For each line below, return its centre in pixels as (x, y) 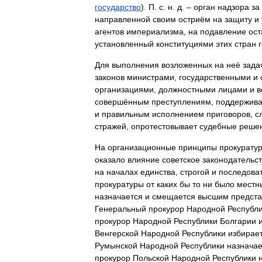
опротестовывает (164, 126)
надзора (233, 7)
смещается (174, 196)
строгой (195, 172)
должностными (187, 89)
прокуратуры (119, 184)
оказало (110, 160)
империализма (155, 32)
